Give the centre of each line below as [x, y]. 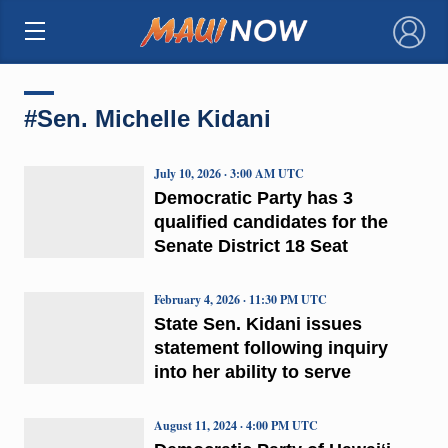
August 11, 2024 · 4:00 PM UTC [235, 425]
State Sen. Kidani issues [257, 323]
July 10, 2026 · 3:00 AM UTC [228, 173]
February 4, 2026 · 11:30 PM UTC [240, 299]
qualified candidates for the [270, 221]
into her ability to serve [252, 371]
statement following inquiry [270, 347]
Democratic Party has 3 [253, 197]
